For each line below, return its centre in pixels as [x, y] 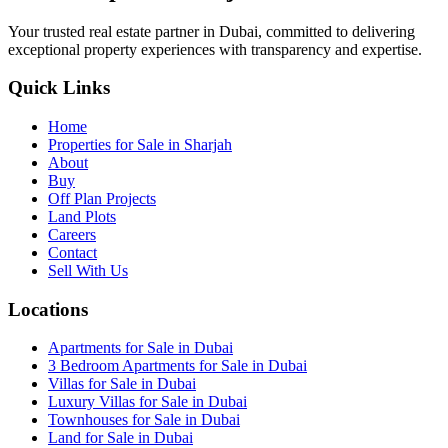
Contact [72, 253]
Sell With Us [88, 271]
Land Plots [82, 217]
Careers [72, 235]
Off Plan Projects [102, 199]
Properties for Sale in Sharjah [140, 145]
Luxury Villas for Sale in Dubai [147, 402]
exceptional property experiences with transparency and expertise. [215, 49]
